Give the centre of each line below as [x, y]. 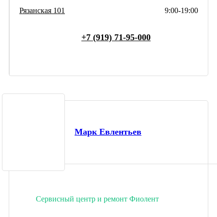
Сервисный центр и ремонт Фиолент [97, 199]
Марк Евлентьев [108, 132]
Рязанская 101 [42, 10]
